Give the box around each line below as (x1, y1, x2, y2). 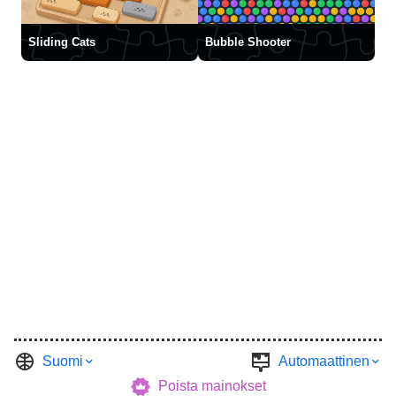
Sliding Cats (28, 35, 95, 49)
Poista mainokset (158, 378, 266, 394)
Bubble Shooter (205, 35, 291, 49)
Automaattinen (278, 354, 369, 369)
